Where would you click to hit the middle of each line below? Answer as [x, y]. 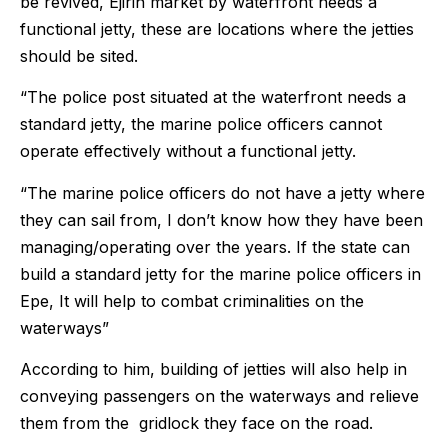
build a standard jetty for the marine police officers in [220, 273]
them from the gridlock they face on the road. [196, 422]
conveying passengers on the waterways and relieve [219, 395]
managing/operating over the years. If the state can [215, 246]
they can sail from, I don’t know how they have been [221, 219]
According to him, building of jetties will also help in [213, 368]
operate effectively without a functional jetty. [188, 151]
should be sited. [79, 55]
